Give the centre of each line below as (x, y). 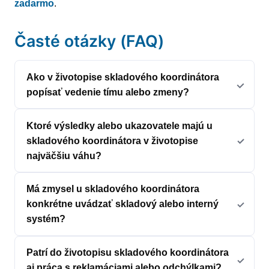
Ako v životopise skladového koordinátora (123, 77)
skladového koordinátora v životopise (113, 141)
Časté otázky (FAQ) (89, 41)
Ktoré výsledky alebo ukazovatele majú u (120, 125)
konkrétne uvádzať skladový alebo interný (123, 204)
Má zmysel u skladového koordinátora (113, 189)
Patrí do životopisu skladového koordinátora (128, 253)
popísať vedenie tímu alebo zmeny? (108, 92)
